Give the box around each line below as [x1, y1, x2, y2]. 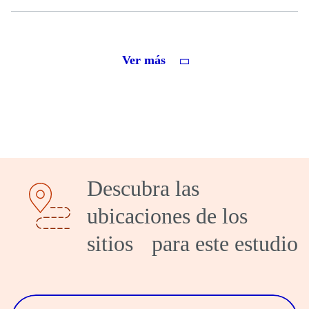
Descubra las [87, 175, 199, 201]
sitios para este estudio [87, 230, 298, 256]
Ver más [121, 53, 169, 67]
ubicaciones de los [87, 203, 248, 228]
